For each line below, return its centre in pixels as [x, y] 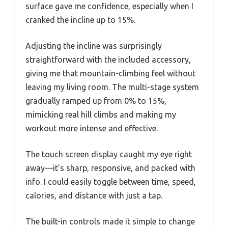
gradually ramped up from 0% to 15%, [96, 101]
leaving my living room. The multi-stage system [112, 87]
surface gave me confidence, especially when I [109, 6]
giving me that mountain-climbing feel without [110, 73]
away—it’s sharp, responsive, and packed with [110, 168]
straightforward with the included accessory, [108, 59]
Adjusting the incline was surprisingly [94, 46]
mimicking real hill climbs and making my [101, 114]
